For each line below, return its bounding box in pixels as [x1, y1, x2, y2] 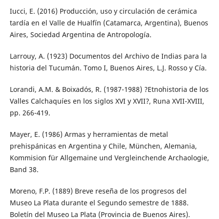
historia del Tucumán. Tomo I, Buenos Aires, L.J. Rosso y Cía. [9, 63, 207, 73]
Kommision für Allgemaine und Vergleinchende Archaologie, [9, 153, 209, 163]
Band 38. [9, 165, 39, 175]
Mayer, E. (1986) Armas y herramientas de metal [9, 130, 168, 139]
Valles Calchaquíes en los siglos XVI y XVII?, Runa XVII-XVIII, [9, 96, 204, 106]
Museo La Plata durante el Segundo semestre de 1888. [9, 198, 189, 208]
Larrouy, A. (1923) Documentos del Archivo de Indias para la [9, 51, 207, 61]
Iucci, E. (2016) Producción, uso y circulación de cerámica [9, 6, 197, 16]
